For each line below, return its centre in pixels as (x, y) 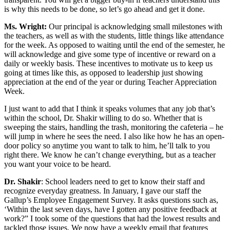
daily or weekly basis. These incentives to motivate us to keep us (108, 63)
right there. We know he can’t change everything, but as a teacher (110, 155)
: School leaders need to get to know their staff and (123, 181)
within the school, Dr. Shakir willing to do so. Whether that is (103, 118)
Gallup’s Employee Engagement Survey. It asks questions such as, (111, 200)
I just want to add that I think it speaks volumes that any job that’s (110, 108)
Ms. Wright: (25, 26)
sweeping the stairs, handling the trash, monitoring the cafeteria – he (114, 127)
